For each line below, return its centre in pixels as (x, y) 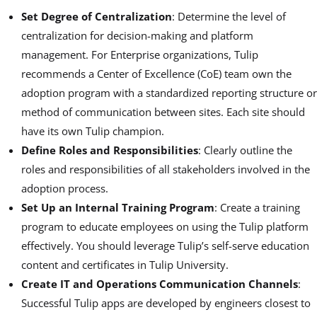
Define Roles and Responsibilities (110, 150)
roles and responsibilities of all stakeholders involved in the (166, 169)
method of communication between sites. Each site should (163, 111)
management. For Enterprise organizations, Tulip (140, 54)
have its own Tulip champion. (93, 131)
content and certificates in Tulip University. (125, 264)
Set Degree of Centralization (97, 16)
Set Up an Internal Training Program (118, 207)
